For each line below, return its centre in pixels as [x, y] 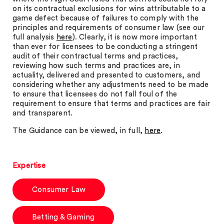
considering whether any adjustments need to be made [111, 85]
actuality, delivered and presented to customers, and [106, 75]
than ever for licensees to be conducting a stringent [105, 47]
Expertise [29, 166]
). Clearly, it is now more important [134, 37]
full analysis [34, 37]
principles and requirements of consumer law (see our [109, 28]
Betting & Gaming [63, 217]
